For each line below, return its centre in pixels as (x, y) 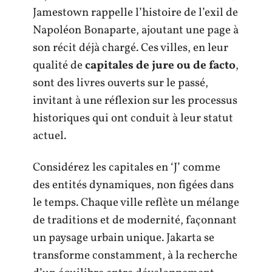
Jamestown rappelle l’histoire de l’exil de (135, 13)
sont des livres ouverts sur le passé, (121, 83)
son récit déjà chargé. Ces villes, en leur (131, 48)
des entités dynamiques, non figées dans (133, 185)
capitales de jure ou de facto (160, 66)
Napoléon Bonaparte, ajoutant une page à (136, 30)
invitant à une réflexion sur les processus (135, 101)
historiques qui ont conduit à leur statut (133, 118)
